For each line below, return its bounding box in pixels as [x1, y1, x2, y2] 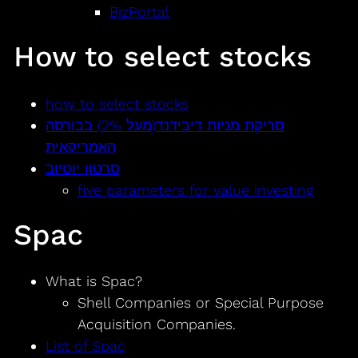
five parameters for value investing [77, 181, 313, 198]
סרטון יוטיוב [45, 159, 120, 177]
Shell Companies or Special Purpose [77, 294, 324, 312]
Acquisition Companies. [77, 316, 236, 333]
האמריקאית [45, 137, 116, 155]
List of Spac [45, 337, 125, 355]
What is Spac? [45, 272, 142, 290]
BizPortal [109, 2, 169, 20]
